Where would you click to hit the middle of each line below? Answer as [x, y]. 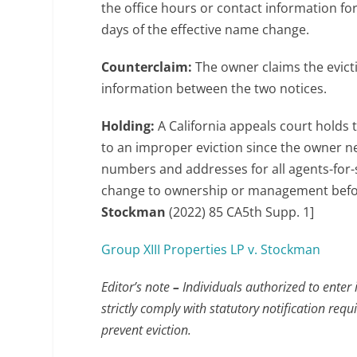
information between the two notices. [214, 88]
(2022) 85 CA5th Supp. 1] [242, 212]
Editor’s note [136, 286]
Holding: [130, 126]
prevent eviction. [147, 330]
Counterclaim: [149, 67]
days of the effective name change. [206, 29]
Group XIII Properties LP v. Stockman [211, 249]
